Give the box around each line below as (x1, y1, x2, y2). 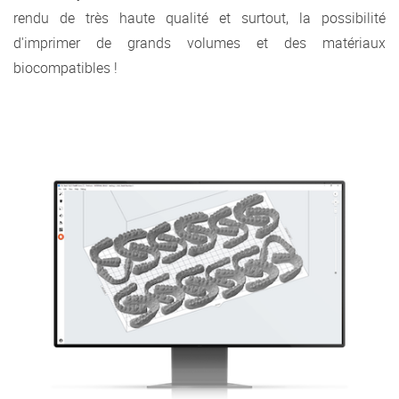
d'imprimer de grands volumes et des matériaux (13, 33, 386, 53)
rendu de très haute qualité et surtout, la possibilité (13, 8, 386, 28)
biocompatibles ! (13, 58, 118, 78)
